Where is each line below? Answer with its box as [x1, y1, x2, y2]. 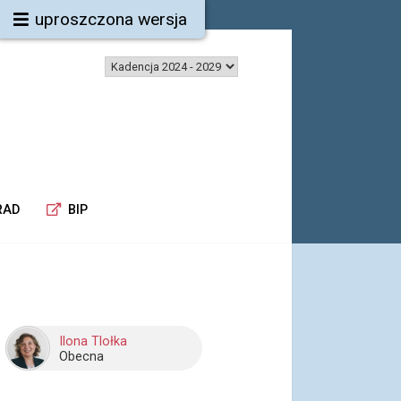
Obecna [59, 349, 104, 364]
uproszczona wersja [35, 9, 187, 30]
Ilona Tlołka [59, 334, 127, 349]
